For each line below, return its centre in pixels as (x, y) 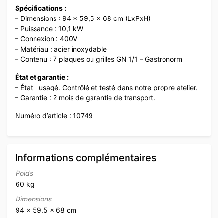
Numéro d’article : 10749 (54, 116)
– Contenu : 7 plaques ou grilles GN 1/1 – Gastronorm (99, 59)
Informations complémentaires (86, 158)
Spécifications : (41, 8)
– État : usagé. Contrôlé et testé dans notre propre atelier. (106, 88)
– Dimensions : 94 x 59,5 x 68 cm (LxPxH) (83, 18)
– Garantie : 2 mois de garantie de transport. (85, 98)
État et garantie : (42, 77)
